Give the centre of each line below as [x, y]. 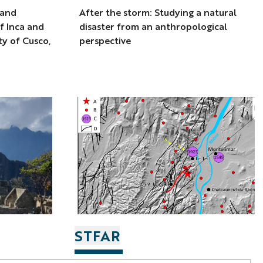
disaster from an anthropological [154, 26]
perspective [105, 41]
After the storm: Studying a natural [158, 12]
